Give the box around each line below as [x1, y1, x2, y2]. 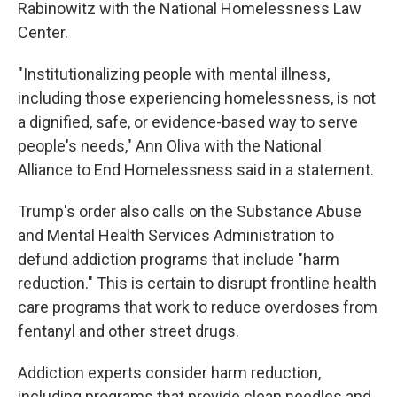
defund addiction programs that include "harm [18, 249, 339, 269]
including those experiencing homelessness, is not [18, 88, 376, 107]
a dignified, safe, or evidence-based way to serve [18, 112, 358, 131]
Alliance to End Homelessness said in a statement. [18, 160, 374, 179]
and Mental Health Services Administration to [18, 225, 334, 245]
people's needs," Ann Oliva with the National [18, 136, 322, 155]
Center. [18, 22, 68, 42]
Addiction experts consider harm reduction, [18, 362, 321, 382]
